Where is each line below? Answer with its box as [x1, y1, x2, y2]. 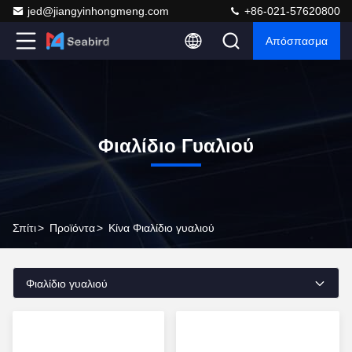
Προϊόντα [49, 222, 95, 234]
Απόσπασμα [266, 35, 328, 47]
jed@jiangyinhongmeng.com [27, 5, 169, 17]
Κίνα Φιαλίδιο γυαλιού [108, 222, 214, 234]
